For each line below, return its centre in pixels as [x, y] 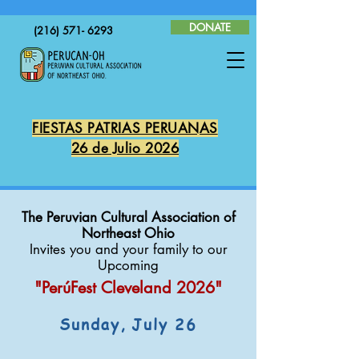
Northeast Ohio [128, 233]
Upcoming [128, 265]
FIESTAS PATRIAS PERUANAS [125, 128]
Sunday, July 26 [128, 325]
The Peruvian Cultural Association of [128, 217]
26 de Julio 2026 [125, 148]
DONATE [210, 27]
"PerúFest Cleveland [103, 288]
